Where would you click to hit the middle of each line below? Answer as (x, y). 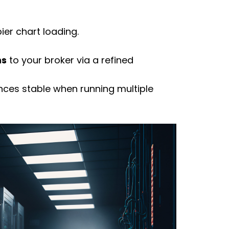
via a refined (104, 60)
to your (26, 60)
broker (60, 60)
